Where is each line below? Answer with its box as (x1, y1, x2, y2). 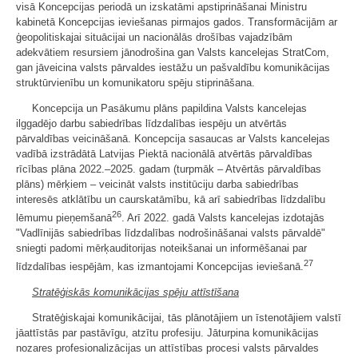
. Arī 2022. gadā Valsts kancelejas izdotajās (121, 212, 324, 225)
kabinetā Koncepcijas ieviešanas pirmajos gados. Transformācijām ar (16, 15, 337, 28)
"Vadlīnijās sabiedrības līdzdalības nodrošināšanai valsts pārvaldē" (16, 227, 325, 240)
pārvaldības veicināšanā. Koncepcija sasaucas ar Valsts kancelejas (16, 132, 330, 145)
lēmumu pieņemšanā (16, 212, 112, 225)
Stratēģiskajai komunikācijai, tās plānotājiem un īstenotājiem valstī (32, 312, 341, 324)
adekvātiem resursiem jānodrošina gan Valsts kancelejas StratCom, (16, 46, 329, 58)
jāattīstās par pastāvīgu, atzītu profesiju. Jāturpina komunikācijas (16, 327, 319, 340)
